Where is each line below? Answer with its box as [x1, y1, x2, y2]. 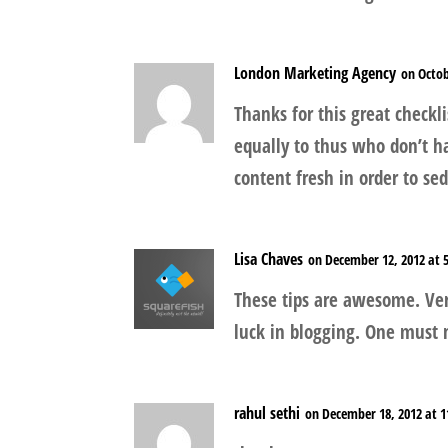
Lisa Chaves [234, 248, 304, 271]
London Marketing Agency [234, 62, 397, 85]
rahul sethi [234, 402, 301, 425]
